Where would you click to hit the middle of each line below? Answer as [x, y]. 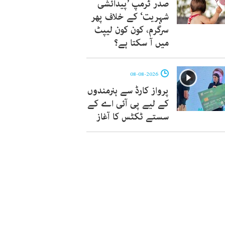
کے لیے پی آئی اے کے [128, 104]
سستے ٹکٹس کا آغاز [133, 117]
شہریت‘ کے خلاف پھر [130, 17]
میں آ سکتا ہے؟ [141, 43]
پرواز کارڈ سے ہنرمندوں [128, 91]
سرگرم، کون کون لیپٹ [132, 30]
